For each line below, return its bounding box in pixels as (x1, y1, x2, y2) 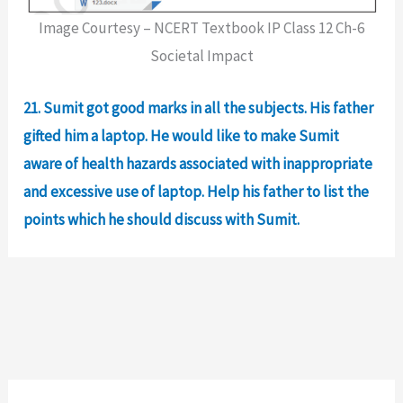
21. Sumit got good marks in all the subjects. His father (23, 98, 374, 119)
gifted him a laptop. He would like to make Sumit (23, 126, 340, 147)
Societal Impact (149, 46, 254, 67)
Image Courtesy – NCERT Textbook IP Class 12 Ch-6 (39, 18, 364, 39)
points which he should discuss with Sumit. (23, 210, 300, 230)
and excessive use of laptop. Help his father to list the (23, 182, 370, 202)
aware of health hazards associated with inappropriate (23, 154, 373, 175)
